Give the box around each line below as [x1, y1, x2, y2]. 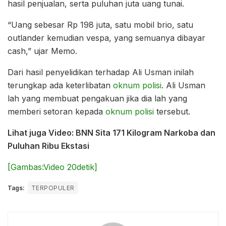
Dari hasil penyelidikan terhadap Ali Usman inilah [8, 67, 194, 77]
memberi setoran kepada [8, 106, 105, 117]
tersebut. [156, 106, 190, 117]
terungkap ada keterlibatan [8, 80, 113, 90]
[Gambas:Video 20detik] [8, 161, 97, 172]
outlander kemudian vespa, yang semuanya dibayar [8, 32, 205, 43]
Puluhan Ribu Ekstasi [8, 140, 89, 151]
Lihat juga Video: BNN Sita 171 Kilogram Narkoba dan [8, 127, 215, 138]
